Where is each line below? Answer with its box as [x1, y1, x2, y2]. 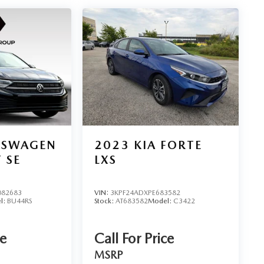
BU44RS [6, 196, 32, 205]
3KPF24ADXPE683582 [110, 188, 180, 197]
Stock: [94, 196, 115, 205]
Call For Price [94, 229, 174, 247]
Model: [147, 196, 173, 205]
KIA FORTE [133, 137, 202, 152]
